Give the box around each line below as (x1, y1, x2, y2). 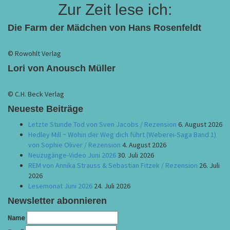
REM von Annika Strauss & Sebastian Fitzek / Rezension (28, 161, 198, 170)
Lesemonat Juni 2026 (28, 181, 92, 190)
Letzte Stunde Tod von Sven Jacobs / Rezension (28, 120, 177, 129)
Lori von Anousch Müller (8, 63, 116, 73)
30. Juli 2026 (118, 150, 154, 160)
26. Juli (199, 161, 220, 170)
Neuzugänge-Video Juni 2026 (28, 150, 116, 160)
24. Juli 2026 (94, 181, 130, 190)
